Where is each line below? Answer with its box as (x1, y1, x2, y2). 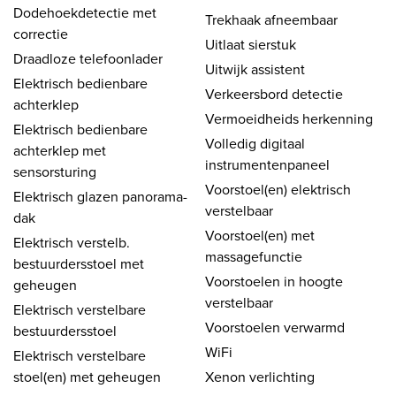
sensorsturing (13, 161, 96, 181)
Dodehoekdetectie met (13, 2, 156, 22)
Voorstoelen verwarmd (205, 316, 345, 337)
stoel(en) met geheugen (13, 366, 161, 386)
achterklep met (13, 140, 106, 160)
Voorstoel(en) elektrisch (205, 179, 351, 199)
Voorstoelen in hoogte (205, 270, 343, 291)
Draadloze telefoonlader (13, 48, 163, 68)
